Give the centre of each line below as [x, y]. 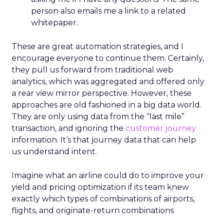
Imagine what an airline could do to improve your [108, 175]
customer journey [161, 128]
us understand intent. [54, 152]
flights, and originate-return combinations [93, 210]
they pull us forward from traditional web [92, 70]
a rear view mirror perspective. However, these [102, 93]
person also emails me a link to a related [109, 11]
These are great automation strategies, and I [98, 46]
